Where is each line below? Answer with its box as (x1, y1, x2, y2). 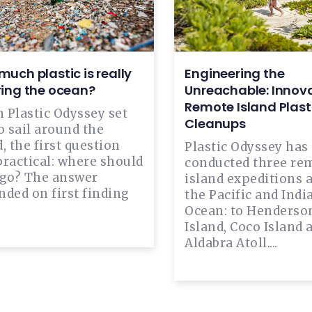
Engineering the (185, 64, 285, 82)
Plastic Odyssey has (185, 139, 309, 155)
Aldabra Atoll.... (185, 235, 278, 251)
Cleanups (185, 114, 246, 132)
